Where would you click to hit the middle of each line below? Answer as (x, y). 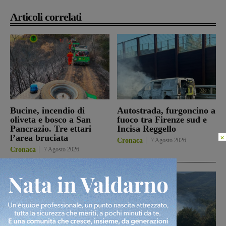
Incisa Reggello (146, 128)
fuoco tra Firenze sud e (162, 119)
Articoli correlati (46, 17)
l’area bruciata (39, 137)
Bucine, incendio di (47, 110)
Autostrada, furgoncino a (166, 110)
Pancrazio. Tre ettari (51, 128)
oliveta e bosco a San (50, 119)
